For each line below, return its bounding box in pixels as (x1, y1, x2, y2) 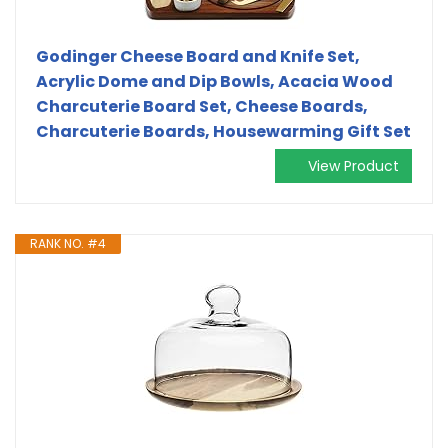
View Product (308, 155, 399, 176)
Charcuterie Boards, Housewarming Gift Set (36, 119, 411, 143)
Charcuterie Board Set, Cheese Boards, (36, 94, 368, 118)
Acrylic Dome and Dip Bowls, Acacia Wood (36, 69, 393, 93)
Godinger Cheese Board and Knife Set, (36, 44, 360, 68)
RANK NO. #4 (30, 234, 106, 252)
